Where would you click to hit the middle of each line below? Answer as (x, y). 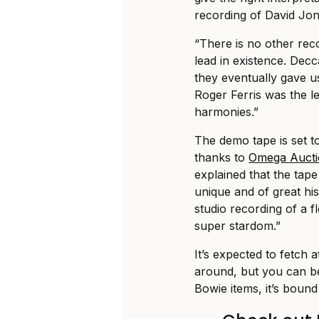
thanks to (222, 158)
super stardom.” (238, 226)
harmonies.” (227, 112)
